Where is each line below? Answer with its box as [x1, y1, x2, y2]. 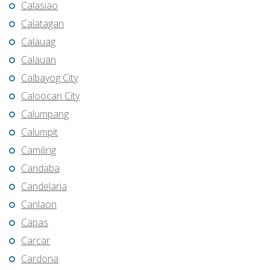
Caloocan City [21, 89, 80, 103]
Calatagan [21, 17, 64, 31]
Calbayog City [21, 71, 78, 85]
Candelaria [21, 180, 67, 193]
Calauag [21, 35, 55, 49]
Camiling [21, 143, 56, 157]
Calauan [21, 53, 56, 67]
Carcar [21, 234, 50, 248]
